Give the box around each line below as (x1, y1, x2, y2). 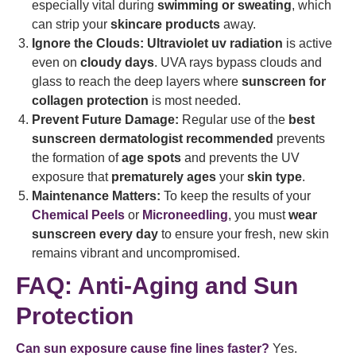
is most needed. (149, 94, 241, 107)
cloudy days (80, 56, 154, 69)
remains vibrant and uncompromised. (32, 246, 240, 260)
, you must (228, 208, 288, 222)
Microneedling (142, 208, 228, 222)
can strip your (32, 17, 110, 31)
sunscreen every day (32, 227, 158, 241)
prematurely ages (111, 170, 216, 184)
